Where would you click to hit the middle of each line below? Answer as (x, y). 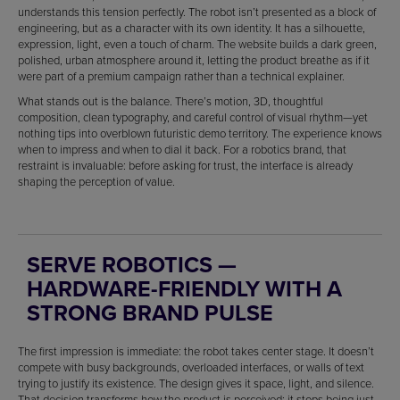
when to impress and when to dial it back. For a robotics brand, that (182, 149)
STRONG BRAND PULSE (150, 312)
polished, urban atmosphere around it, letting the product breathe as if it (194, 59)
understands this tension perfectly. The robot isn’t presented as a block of (197, 11)
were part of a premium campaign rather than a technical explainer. (181, 75)
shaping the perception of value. (96, 181)
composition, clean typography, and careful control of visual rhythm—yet (193, 117)
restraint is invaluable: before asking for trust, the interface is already (185, 165)
